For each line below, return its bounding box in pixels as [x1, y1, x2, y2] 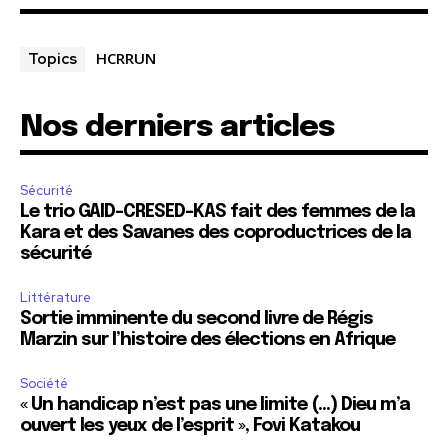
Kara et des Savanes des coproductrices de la [20, 224, 411, 243]
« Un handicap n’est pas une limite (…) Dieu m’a [20, 396, 410, 415]
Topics [28, 49, 77, 70]
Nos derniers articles [20, 112, 335, 144]
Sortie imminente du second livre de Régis [20, 310, 373, 329]
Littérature [20, 289, 91, 307]
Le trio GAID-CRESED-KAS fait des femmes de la [20, 203, 415, 222]
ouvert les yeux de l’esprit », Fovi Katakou [20, 417, 360, 436]
